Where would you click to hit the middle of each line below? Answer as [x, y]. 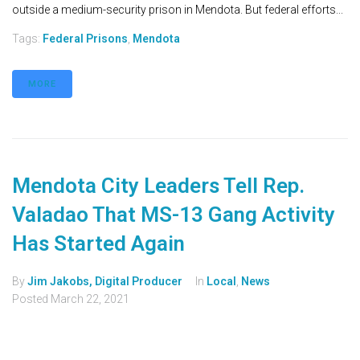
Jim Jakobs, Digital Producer [105, 282]
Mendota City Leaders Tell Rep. [158, 186]
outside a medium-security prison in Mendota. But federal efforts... [178, 10]
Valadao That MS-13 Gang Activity [174, 215]
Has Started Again [98, 244]
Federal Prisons [85, 39]
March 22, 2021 [90, 299]
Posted [31, 299]
